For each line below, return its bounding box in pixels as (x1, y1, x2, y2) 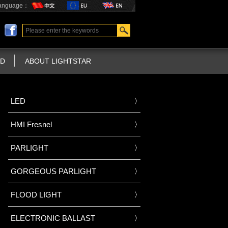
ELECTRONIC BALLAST (11, 214, 95, 222)
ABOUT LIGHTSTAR (24, 57, 91, 65)
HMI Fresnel (11, 120, 52, 129)
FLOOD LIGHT (11, 190, 62, 199)
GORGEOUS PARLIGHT (11, 167, 96, 176)
